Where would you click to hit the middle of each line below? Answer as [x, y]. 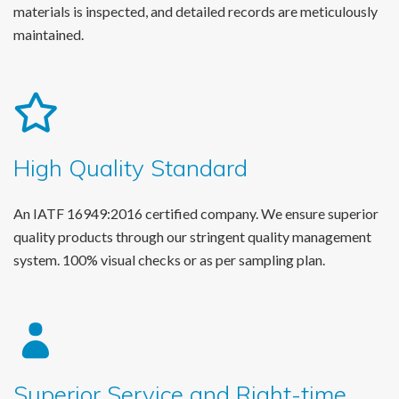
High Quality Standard [130, 168]
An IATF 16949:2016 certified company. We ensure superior [196, 213]
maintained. [49, 34]
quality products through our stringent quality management [192, 236]
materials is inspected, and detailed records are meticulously [195, 11]
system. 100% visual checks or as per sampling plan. [169, 260]
